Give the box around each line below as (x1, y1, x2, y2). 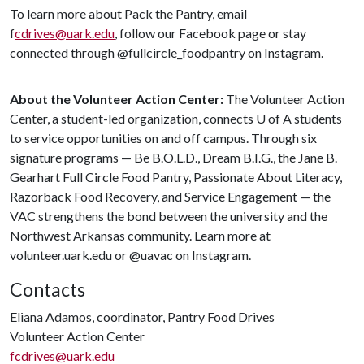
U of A (256, 110, 292, 126)
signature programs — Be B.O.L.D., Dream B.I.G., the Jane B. (10, 149, 337, 165)
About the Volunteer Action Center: (10, 91, 223, 106)
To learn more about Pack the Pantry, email (10, 6, 247, 21)
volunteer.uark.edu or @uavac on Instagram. (10, 247, 251, 262)
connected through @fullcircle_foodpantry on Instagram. (10, 45, 323, 60)
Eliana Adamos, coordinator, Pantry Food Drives (10, 309, 275, 324)
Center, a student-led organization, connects (10, 110, 256, 126)
